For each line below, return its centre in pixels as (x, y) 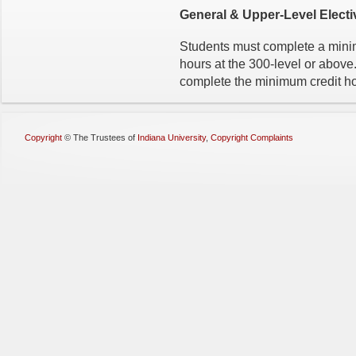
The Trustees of (105, 137)
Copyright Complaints (252, 137)
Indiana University (172, 137)
